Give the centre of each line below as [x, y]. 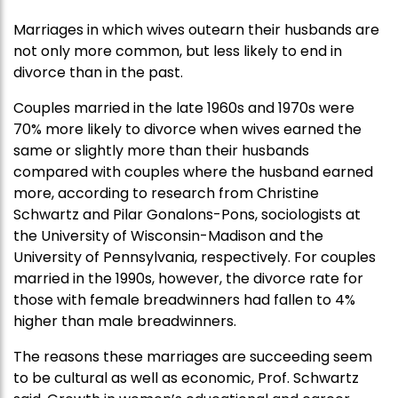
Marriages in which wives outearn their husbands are [196, 30]
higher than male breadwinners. [125, 322]
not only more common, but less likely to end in [178, 52]
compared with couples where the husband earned [193, 172]
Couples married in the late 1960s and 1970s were [184, 108]
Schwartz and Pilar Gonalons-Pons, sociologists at [187, 215]
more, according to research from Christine [166, 194]
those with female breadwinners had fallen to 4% [184, 300]
